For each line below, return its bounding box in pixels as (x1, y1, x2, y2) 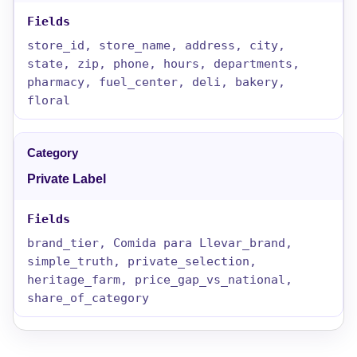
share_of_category (27, 291, 149, 304)
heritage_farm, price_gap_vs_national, (27, 273, 292, 286)
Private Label (27, 172, 106, 186)
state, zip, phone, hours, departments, (27, 57, 300, 70)
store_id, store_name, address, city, (27, 38, 285, 52)
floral (27, 93, 70, 107)
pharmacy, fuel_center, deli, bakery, (27, 75, 285, 88)
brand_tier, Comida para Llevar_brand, (27, 236, 292, 249)
